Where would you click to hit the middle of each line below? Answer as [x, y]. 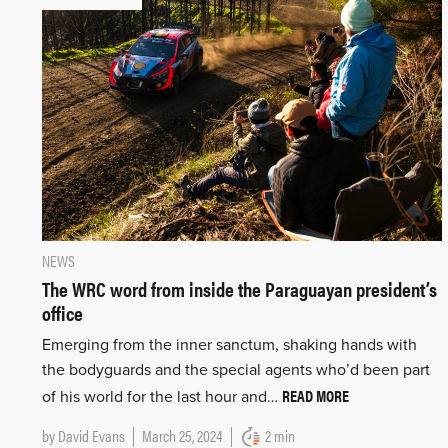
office [62, 313]
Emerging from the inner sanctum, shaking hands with [229, 345]
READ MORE [315, 396]
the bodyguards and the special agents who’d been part [236, 370]
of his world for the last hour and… [162, 397]
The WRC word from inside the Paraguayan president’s [239, 289]
